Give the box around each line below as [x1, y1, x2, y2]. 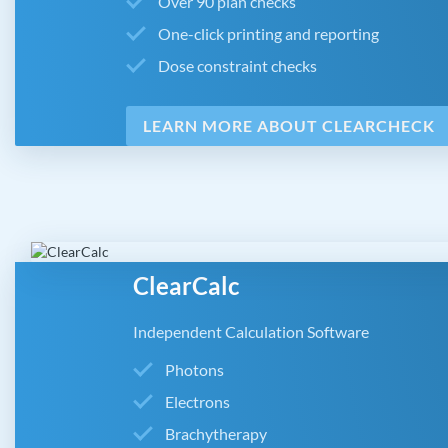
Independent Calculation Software [133, 322, 370, 342]
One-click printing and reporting [157, 24, 379, 44]
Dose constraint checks [157, 56, 317, 76]
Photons [165, 360, 225, 380]
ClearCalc [133, 271, 240, 301]
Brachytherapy [165, 424, 268, 444]
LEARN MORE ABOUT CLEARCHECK [142, 116, 435, 136]
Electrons [165, 392, 231, 412]
